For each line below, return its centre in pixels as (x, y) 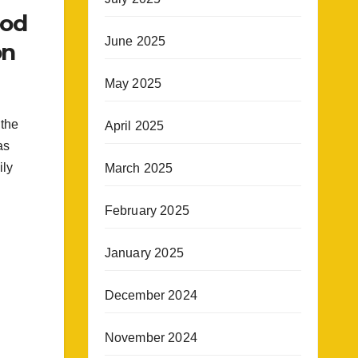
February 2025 (147, 211)
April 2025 (134, 126)
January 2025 (144, 253)
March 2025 (139, 168)
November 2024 (151, 338)
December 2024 (151, 295)
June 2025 (135, 41)
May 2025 (133, 84)
